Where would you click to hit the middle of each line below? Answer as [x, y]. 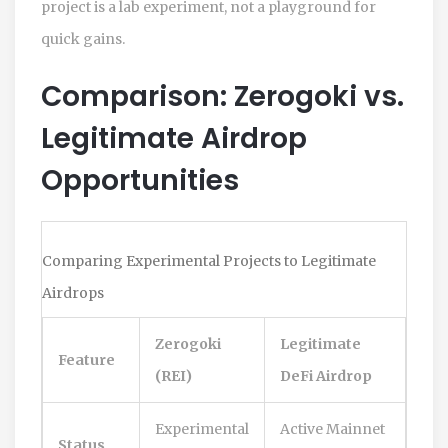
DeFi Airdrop [326, 375]
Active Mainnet [332, 428]
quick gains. [83, 38]
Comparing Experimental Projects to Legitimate [209, 260]
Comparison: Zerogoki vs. [222, 96]
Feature [86, 359]
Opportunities [140, 180]
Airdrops [73, 292]
